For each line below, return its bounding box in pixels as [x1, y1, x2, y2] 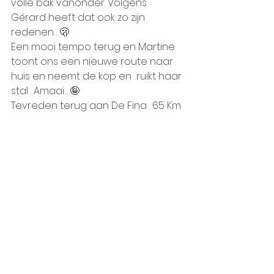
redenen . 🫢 [11, 25, 69, 39]
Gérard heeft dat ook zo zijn [11, 10, 147, 24]
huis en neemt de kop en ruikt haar [11, 69, 184, 83]
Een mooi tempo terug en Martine [11, 40, 177, 54]
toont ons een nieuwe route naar [11, 54, 176, 68]
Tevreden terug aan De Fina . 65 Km [11, 98, 183, 113]
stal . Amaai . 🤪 [11, 84, 80, 98]
